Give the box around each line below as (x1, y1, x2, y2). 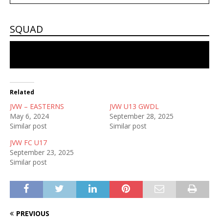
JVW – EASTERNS (10, 102, 64, 111)
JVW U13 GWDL (109, 102, 159, 111)
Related (10, 88, 34, 96)
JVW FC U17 (10, 138, 47, 147)
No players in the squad (66, 49, 153, 60)
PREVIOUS (16, 209, 49, 218)
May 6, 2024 (10, 111, 49, 121)
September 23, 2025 (10, 148, 74, 157)
